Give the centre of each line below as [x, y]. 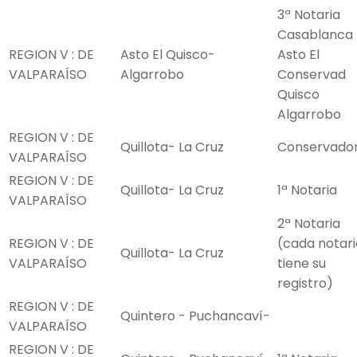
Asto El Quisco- [168, 55]
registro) [305, 284]
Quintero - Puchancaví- [195, 316]
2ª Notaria [309, 224]
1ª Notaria [307, 190]
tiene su [302, 264]
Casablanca [315, 35]
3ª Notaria [309, 15]
